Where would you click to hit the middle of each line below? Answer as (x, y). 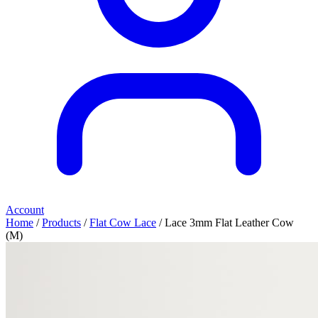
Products (61, 223)
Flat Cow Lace (123, 223)
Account (25, 210)
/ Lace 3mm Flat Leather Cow (225, 223)
